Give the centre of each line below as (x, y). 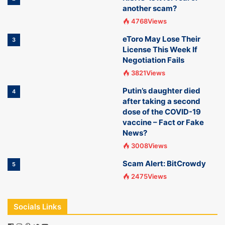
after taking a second (161, 101)
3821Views (148, 73)
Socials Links (37, 207)
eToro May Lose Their (161, 39)
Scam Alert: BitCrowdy (164, 163)
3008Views (149, 146)
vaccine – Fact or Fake (163, 122)
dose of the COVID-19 (162, 112)
